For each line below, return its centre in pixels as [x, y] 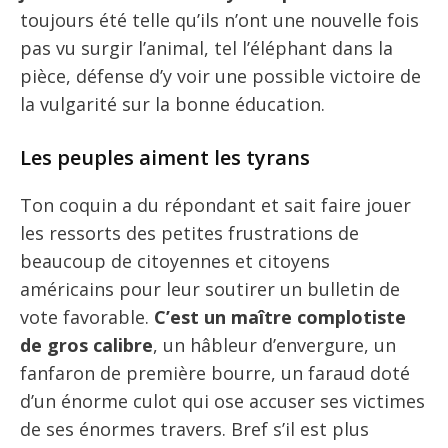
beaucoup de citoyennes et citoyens [175, 260]
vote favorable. [87, 316]
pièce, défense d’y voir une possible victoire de [220, 75]
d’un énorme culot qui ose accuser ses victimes [222, 400]
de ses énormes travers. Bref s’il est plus [194, 428]
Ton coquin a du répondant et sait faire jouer [215, 204]
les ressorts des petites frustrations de [189, 232]
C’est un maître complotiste [280, 316]
